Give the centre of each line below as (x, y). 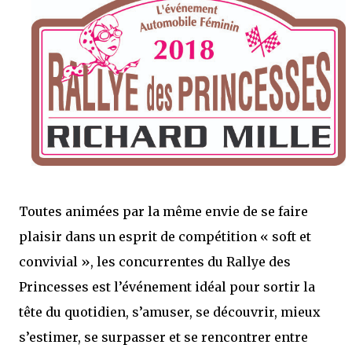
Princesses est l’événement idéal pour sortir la (167, 286)
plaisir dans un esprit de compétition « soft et (165, 236)
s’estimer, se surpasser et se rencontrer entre (163, 337)
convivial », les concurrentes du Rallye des (155, 261)
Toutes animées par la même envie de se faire (163, 211)
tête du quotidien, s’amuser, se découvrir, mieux (170, 312)
